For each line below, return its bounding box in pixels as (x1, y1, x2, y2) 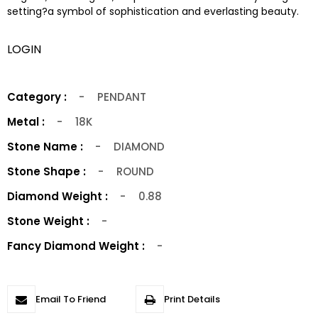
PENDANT (97, 89, 146, 105)
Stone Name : (7, 139, 83, 155)
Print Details (164, 292, 221, 307)
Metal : (7, 114, 45, 130)
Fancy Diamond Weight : (7, 238, 145, 254)
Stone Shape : (7, 164, 86, 180)
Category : (7, 89, 67, 105)
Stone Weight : (7, 214, 89, 229)
